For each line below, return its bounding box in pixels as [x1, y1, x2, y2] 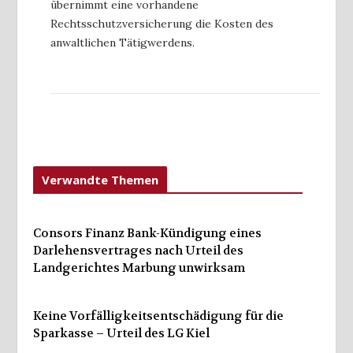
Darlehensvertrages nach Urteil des [33, 243, 243, 259]
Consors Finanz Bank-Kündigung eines [33, 225, 262, 242]
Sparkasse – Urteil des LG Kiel [33, 325, 210, 342]
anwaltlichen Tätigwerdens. [50, 35, 195, 50]
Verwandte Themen [42, 172, 158, 188]
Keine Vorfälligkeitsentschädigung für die [33, 308, 284, 325]
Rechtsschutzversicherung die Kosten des [50, 17, 273, 32]
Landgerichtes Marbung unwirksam [33, 260, 245, 277]
